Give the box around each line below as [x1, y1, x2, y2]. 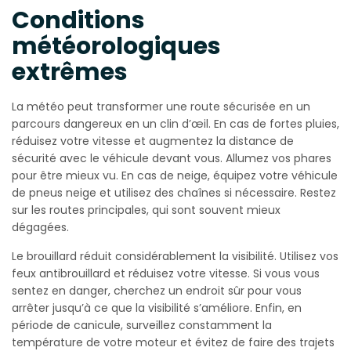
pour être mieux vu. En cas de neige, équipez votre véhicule [12, 168, 338, 184]
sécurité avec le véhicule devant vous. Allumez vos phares [12, 150, 331, 167]
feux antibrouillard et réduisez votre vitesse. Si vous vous [12, 266, 320, 282]
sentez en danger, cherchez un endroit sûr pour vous [12, 283, 302, 299]
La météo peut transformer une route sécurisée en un [12, 99, 310, 115]
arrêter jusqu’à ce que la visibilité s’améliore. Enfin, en [12, 300, 302, 317]
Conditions [12, 4, 145, 38]
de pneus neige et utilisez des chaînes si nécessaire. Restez [12, 185, 336, 201]
